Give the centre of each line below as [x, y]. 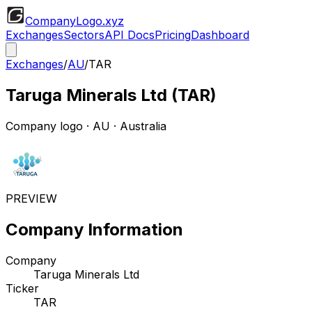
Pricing [173, 35]
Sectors [84, 35]
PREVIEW [31, 198]
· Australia [138, 126]
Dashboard [220, 35]
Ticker [22, 288]
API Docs [130, 35]
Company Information [94, 229]
